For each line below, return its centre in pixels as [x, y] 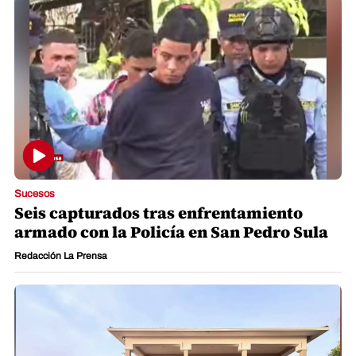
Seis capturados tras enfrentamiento [159, 213]
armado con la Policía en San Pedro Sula [171, 232]
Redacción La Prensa [61, 256]
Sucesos [35, 194]
